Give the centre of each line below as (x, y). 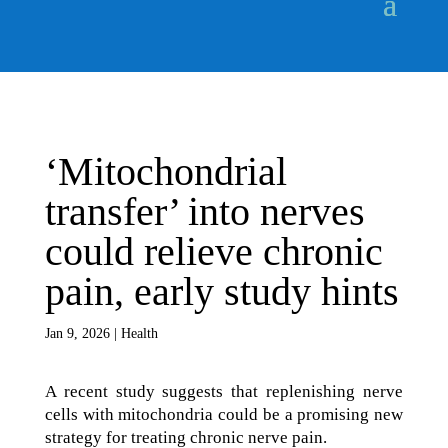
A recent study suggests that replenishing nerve (224, 391)
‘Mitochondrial (165, 171)
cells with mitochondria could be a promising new (224, 414)
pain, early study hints (221, 291)
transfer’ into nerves (204, 211)
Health (139, 333)
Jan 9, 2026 (77, 333)
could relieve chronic (213, 251)
